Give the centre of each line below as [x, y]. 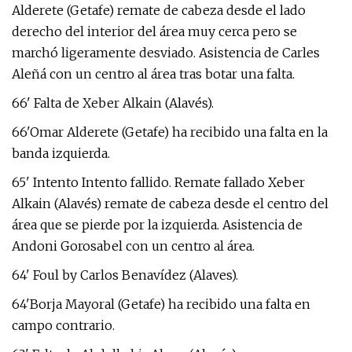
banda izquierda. [61, 153]
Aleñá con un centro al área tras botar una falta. [153, 74]
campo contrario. [63, 325]
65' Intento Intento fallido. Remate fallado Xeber [158, 182]
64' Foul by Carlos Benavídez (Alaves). [125, 275]
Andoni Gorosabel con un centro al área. [133, 246]
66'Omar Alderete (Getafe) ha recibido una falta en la [170, 132]
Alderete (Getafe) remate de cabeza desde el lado [159, 10]
